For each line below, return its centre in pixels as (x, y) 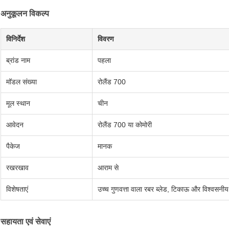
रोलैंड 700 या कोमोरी (125, 125)
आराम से (108, 168)
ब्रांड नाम (18, 61)
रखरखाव (17, 168)
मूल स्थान (18, 104)
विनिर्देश (16, 39)
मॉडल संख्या (21, 82)
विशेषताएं (17, 189)
